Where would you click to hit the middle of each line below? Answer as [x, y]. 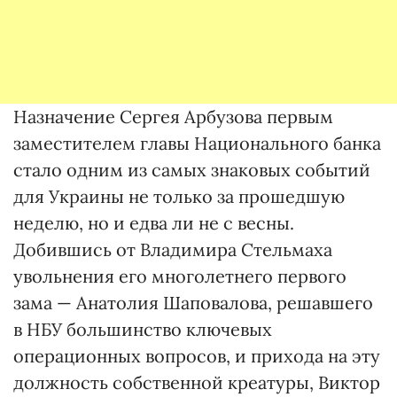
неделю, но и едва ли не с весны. [154, 223]
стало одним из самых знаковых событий [192, 170]
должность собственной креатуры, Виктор [197, 382]
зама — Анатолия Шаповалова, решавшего [193, 303]
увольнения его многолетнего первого [180, 276]
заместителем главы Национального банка [197, 143]
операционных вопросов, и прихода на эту [197, 356]
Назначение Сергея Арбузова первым [173, 117]
